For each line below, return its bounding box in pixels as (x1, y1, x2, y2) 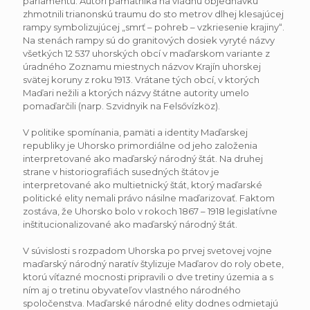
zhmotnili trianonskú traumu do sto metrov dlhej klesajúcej (23, 8, 284, 19)
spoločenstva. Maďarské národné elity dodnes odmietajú (23, 297, 278, 309)
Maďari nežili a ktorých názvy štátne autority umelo (23, 86, 249, 98)
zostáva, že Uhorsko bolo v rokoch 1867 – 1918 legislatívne (23, 205, 277, 217)
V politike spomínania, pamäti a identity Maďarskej (23, 126, 248, 138)
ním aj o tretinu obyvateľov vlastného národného (23, 284, 241, 295)
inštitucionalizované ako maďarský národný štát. (23, 218, 237, 230)
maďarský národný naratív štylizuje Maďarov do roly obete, (23, 257, 284, 269)
